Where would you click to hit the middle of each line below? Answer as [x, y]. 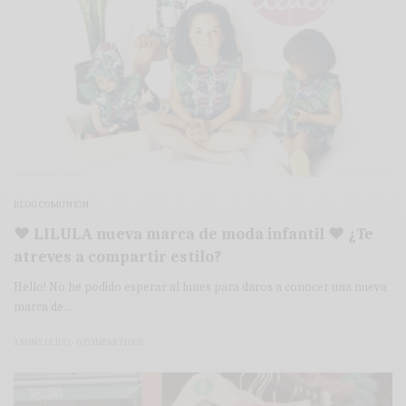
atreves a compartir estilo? [117, 257]
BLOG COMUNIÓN [52, 205]
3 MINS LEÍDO [42, 343]
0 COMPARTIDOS [110, 343]
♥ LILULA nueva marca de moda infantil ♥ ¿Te [193, 235]
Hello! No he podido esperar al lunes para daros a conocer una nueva [201, 287]
